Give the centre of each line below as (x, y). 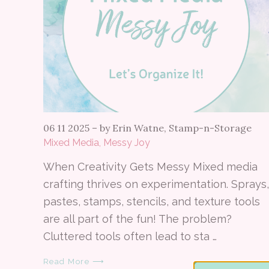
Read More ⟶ (74, 261)
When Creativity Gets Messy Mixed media (150, 166)
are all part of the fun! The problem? (138, 219)
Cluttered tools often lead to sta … (130, 236)
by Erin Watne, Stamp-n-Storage (176, 128)
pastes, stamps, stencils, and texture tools (152, 201)
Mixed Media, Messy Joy (97, 142)
